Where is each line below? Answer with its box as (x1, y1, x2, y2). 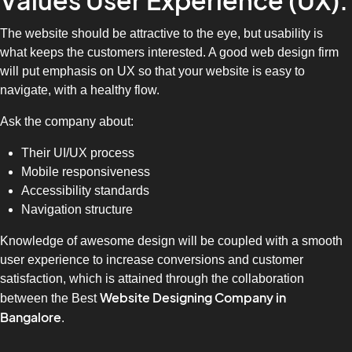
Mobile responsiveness (21, 165, 151, 179)
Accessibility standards (21, 184, 150, 198)
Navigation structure (21, 203, 134, 217)
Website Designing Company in (100, 290, 286, 306)
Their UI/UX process (21, 146, 135, 160)
